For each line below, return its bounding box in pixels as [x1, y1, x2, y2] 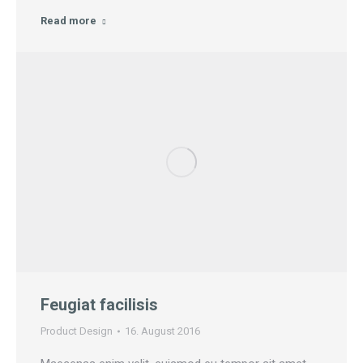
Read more [41, 15, 96, 28]
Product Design [41, 325, 113, 338]
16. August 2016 [125, 325, 200, 338]
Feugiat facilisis [41, 295, 158, 315]
